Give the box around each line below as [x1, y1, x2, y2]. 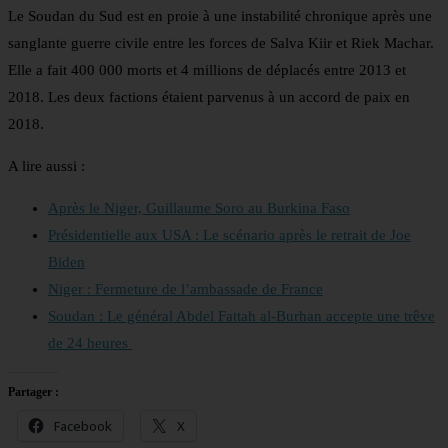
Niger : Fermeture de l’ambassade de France [48, 281, 323, 298]
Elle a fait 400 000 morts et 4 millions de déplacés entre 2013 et [8, 62, 406, 79]
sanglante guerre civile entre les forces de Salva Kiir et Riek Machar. [8, 35, 434, 52]
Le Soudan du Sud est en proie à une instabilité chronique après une [8, 8, 432, 25]
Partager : [8, 385, 59, 400]
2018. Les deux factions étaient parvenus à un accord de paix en [8, 89, 410, 106]
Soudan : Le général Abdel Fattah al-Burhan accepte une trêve [48, 308, 435, 325]
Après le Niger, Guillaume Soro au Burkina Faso [48, 200, 350, 217]
